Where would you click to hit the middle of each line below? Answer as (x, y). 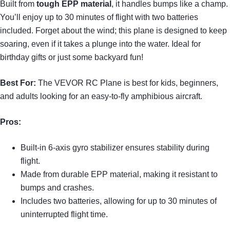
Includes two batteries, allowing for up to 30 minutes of (119, 201)
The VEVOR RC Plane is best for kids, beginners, (127, 83)
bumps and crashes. (57, 187)
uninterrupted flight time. (64, 214)
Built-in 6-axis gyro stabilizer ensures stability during (115, 147)
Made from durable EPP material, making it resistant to (119, 174)
